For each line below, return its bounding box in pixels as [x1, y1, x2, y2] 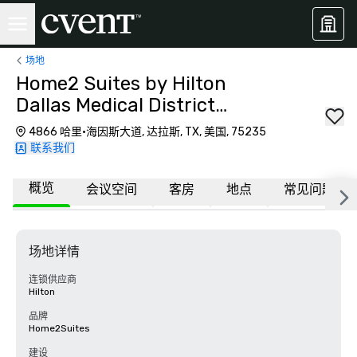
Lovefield [16, 116, 96, 138]
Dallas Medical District [16, 94, 215, 116]
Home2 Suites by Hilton [16, 73, 226, 95]
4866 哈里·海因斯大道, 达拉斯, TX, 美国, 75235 [29, 125, 266, 139]
